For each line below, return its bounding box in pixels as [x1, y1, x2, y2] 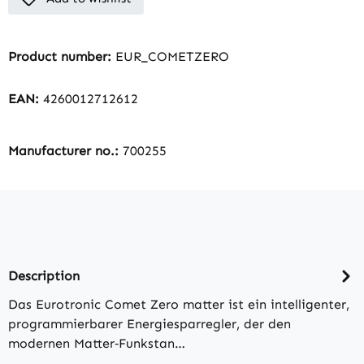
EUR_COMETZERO [115, 49, 229, 65]
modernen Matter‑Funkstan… [8, 336, 185, 352]
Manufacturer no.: [8, 143, 123, 159]
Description [8, 267, 80, 284]
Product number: [8, 49, 115, 65]
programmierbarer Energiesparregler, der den [8, 316, 291, 332]
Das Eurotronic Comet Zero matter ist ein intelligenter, [8, 297, 349, 313]
